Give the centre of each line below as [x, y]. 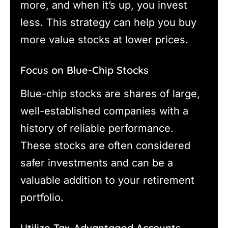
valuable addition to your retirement [107, 180]
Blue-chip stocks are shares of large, [110, 93]
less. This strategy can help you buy [108, 22]
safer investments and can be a [97, 163]
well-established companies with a [104, 111]
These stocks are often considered [105, 145]
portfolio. [42, 197]
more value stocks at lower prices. [104, 39]
